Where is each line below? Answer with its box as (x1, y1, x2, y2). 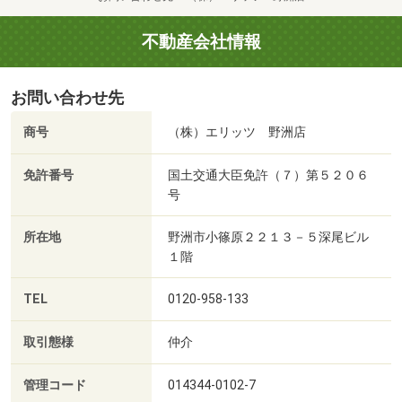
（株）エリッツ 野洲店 (168, 125, 306, 140)
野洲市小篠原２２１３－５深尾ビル (168, 230, 369, 245)
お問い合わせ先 (11, 89, 124, 108)
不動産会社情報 (141, 31, 261, 53)
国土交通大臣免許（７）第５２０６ (168, 168, 369, 183)
